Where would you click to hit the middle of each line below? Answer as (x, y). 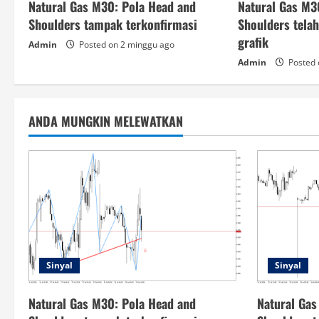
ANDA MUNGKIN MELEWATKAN (106, 121)
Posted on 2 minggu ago (126, 44)
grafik (253, 42)
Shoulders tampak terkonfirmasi (113, 24)
